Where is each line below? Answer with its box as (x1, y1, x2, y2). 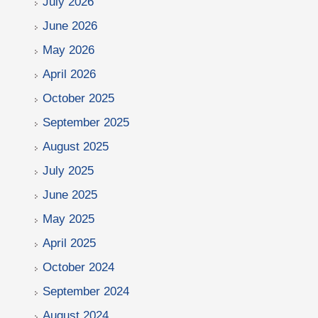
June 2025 (43, 188, 97, 202)
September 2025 (43, 116, 129, 129)
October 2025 (43, 92, 114, 105)
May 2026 (43, 43, 94, 57)
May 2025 (43, 212, 94, 226)
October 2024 (43, 261, 114, 274)
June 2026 (43, 19, 97, 33)
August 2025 (43, 140, 109, 153)
